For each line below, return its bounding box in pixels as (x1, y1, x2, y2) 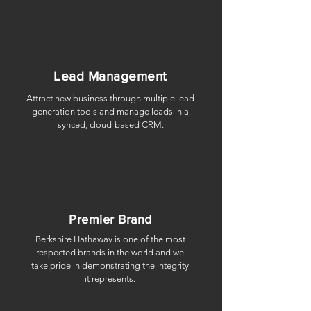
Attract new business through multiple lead (26, 93, 194, 103)
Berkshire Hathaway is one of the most (35, 234, 185, 244)
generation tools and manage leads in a (32, 106, 189, 117)
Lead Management (53, 69, 167, 83)
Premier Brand (68, 212, 153, 226)
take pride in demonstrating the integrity (31, 260, 189, 271)
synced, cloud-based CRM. (57, 119, 164, 130)
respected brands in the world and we (36, 247, 184, 258)
